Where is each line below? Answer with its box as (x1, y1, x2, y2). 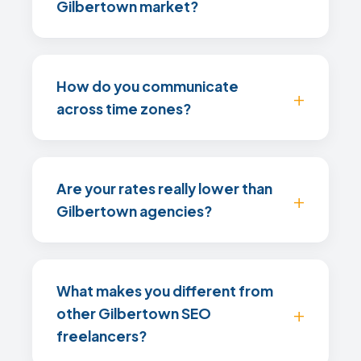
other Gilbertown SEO (56, 305, 211, 322)
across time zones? (56, 100, 191, 118)
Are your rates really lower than (56, 180, 272, 197)
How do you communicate (56, 77, 239, 95)
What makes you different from (56, 282, 273, 300)
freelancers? (56, 327, 147, 345)
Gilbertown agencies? (56, 202, 212, 220)
